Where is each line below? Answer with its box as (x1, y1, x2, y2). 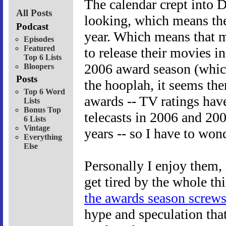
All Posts (16, 7, 52, 18)
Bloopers (24, 62, 54, 71)
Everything (24, 132, 62, 141)
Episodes (24, 34, 54, 43)
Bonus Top (24, 105, 61, 114)
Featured (24, 43, 55, 52)
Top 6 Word (24, 87, 65, 96)
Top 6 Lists (24, 52, 62, 62)
